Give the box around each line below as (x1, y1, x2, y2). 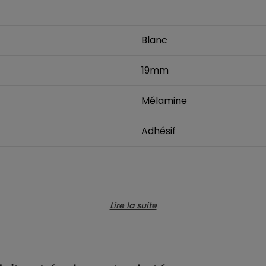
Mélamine (141, 93, 187, 107)
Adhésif (141, 123, 176, 138)
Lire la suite (109, 199, 157, 211)
